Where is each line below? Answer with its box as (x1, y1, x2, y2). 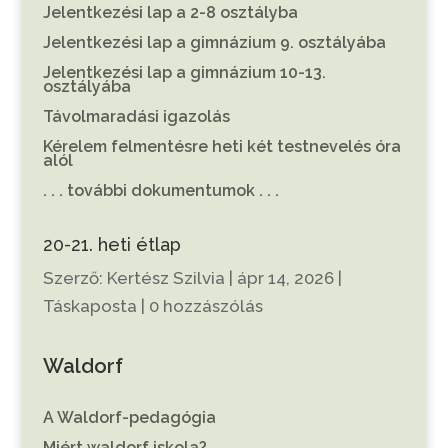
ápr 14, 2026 (236, 267, 334, 288)
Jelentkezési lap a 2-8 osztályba (42, 2, 298, 22)
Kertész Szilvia (106, 267, 225, 288)
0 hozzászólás (148, 295, 263, 316)
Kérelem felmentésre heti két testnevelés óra (42, 136, 401, 156)
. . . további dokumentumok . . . (42, 180, 279, 200)
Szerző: (42, 267, 107, 288)
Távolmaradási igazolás (42, 106, 230, 126)
